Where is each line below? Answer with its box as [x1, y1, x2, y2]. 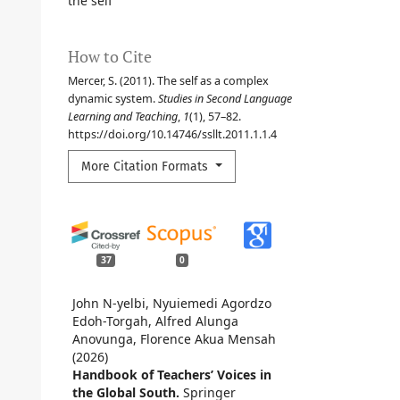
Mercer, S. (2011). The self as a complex [68, 72, 269, 88]
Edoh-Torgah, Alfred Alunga [72, 312, 238, 330]
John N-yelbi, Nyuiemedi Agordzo [72, 295, 271, 312]
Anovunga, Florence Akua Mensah [72, 330, 276, 348]
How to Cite [68, 45, 152, 67]
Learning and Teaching [68, 108, 178, 124]
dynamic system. [68, 90, 158, 106]
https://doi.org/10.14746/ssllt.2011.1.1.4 [68, 126, 277, 142]
